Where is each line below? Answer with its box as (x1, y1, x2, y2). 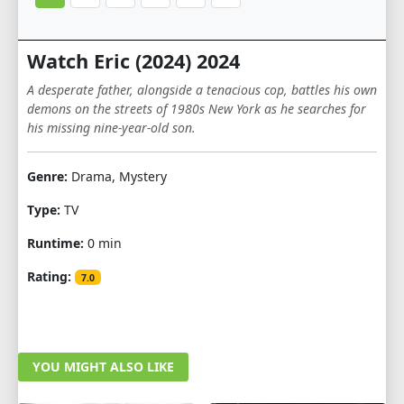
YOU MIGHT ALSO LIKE (32, 357, 174, 375)
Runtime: (27, 234, 84, 252)
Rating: (27, 267, 71, 285)
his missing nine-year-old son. (27, 118, 196, 136)
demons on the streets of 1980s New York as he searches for (27, 99, 366, 117)
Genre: (27, 167, 68, 185)
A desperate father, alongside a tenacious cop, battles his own (27, 80, 377, 98)
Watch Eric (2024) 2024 (27, 47, 240, 74)
